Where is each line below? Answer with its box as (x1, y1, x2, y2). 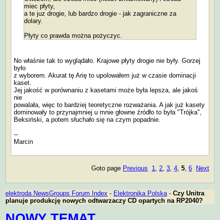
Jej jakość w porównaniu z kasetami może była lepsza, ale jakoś (14, 86, 198, 94)
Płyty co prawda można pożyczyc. (24, 31, 122, 39)
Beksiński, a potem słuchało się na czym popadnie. (14, 115, 161, 123)
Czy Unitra (173, 190, 204, 197)
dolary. (24, 17, 43, 25)
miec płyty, (24, 2, 55, 10)
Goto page (91, 164, 123, 172)
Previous (123, 164, 148, 172)
